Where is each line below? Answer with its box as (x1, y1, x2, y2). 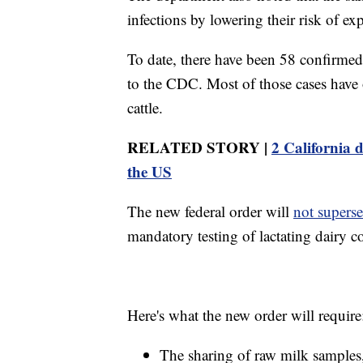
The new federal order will (127, 200, 293, 221)
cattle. (127, 96, 163, 117)
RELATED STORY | (127, 135, 271, 158)
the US (127, 160, 172, 182)
